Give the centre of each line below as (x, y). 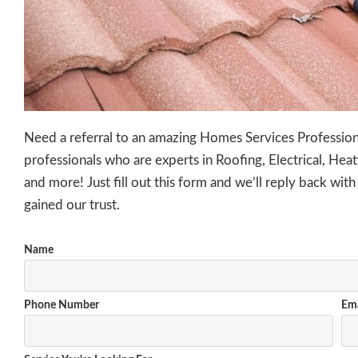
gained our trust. (72, 205)
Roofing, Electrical (269, 161)
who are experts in (159, 161)
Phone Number (62, 305)
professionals (64, 161)
